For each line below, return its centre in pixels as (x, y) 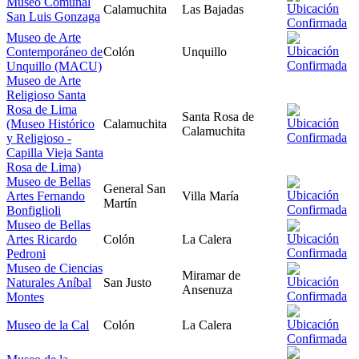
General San (135, 188)
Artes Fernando (46, 196)
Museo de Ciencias (54, 268)
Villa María (210, 196)
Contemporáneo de (54, 51)
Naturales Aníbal (49, 282)
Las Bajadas (213, 9)
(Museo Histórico (50, 123)
